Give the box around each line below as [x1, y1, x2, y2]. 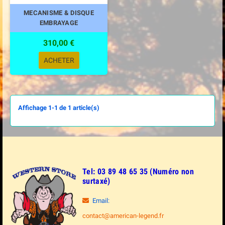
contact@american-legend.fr [82, 212, 164, 219]
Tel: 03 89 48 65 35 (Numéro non [82, 167, 194, 176]
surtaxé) [82, 176, 110, 186]
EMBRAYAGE [39, 19, 78, 27]
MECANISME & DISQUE [24, 9, 94, 17]
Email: [92, 197, 109, 204]
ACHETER [43, 56, 74, 64]
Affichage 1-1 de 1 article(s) [18, 104, 99, 111]
